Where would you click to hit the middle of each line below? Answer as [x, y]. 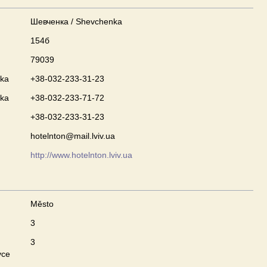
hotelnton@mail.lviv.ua [73, 136]
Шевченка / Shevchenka [76, 21]
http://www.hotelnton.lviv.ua [81, 155]
